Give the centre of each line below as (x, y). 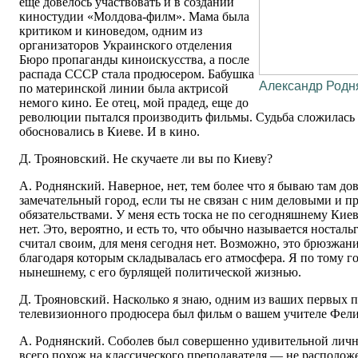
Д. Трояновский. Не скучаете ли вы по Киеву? (146, 159)
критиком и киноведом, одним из (111, 31)
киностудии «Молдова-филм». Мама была (134, 17)
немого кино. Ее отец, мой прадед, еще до (134, 103)
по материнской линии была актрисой (124, 89)
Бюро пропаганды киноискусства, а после (134, 60)
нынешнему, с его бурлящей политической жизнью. (160, 272)
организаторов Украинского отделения (125, 46)
